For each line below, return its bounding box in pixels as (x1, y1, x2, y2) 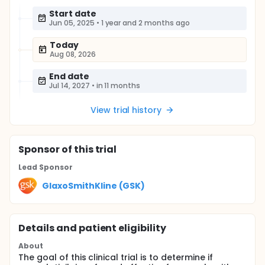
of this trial (59, 143, 117, 156)
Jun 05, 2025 (49, 18, 95, 28)
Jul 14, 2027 (49, 80, 90, 91)
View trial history (90, 104, 162, 116)
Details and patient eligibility (18, 221, 167, 235)
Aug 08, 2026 (50, 49, 96, 59)
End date (49, 70, 89, 82)
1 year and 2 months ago (101, 18, 190, 28)
